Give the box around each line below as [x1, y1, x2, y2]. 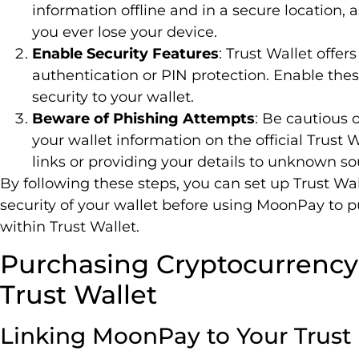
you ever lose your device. [32, 22, 217, 41]
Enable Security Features [32, 44, 219, 63]
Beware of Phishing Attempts [32, 109, 255, 127]
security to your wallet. [32, 87, 194, 106]
